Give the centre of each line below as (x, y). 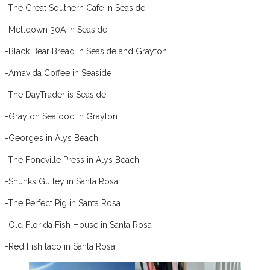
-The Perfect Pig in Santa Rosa (63, 203)
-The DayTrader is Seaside (55, 94)
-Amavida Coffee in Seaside (58, 73)
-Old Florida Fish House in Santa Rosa (78, 224)
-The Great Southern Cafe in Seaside (75, 8)
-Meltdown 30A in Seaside (56, 29)
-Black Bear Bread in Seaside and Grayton (86, 51)
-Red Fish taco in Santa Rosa (60, 246)
